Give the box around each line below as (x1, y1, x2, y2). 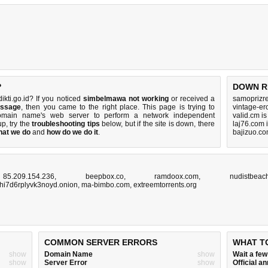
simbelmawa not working (83, 95, 169, 103)
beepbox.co (85, 172, 124, 181)
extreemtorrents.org (133, 181, 197, 189)
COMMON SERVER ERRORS (44, 237, 157, 247)
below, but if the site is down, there (99, 120, 215, 128)
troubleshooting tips (32, 120, 100, 128)
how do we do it (47, 128, 98, 136)
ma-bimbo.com (81, 181, 130, 189)
